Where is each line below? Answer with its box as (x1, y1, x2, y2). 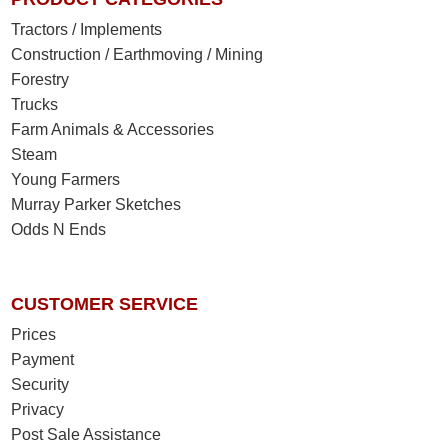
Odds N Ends (11, 221, 107, 239)
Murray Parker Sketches (11, 196, 182, 214)
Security (11, 376, 70, 394)
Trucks (11, 96, 59, 114)
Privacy (11, 401, 65, 419)
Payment (11, 351, 75, 369)
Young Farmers (11, 171, 121, 189)
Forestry (11, 71, 70, 89)
